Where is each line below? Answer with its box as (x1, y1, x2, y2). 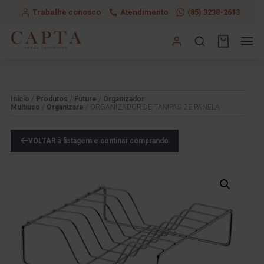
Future (74, 94, 97, 103)
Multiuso (11, 103, 41, 111)
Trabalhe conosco (32, 7, 101, 16)
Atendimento (120, 7, 168, 16)
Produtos (36, 94, 68, 103)
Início (11, 94, 30, 103)
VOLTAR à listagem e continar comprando (28, 136, 169, 145)
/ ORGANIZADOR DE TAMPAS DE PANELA (84, 103, 220, 111)
